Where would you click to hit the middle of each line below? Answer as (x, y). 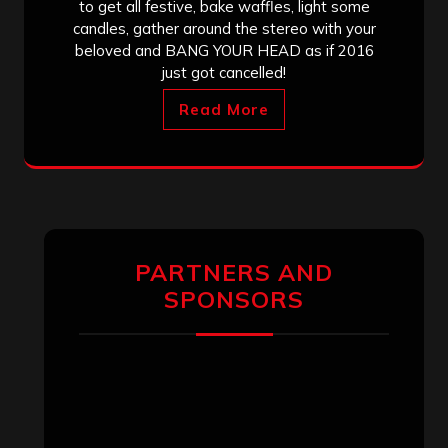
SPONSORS (234, 299)
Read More (224, 109)
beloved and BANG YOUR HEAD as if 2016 (224, 50)
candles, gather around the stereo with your (224, 28)
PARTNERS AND (234, 272)
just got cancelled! (224, 72)
